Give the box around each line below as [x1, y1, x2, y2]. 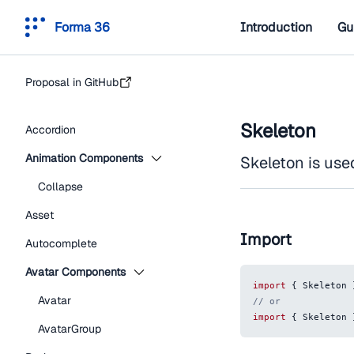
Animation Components [25, 151, 143, 165]
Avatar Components [25, 265, 126, 279]
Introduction [240, 18, 312, 36]
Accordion [25, 122, 76, 137]
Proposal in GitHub [25, 75, 119, 89]
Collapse [38, 179, 83, 194]
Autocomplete [25, 236, 97, 250]
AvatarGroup [38, 322, 101, 336]
